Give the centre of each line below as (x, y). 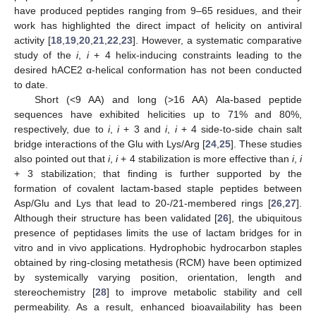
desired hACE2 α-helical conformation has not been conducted (158, 70)
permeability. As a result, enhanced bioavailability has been (158, 307)
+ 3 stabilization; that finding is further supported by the (158, 174)
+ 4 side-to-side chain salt (239, 129)
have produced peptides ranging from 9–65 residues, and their (158, 11)
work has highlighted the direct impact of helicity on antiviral (158, 26)
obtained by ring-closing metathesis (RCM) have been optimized (158, 263)
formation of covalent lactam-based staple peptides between (158, 189)
